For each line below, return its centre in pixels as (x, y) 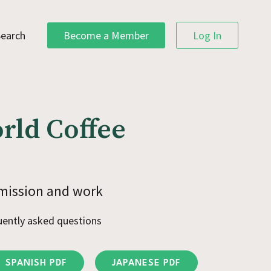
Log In (207, 35)
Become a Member (106, 35)
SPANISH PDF (36, 263)
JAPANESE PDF (146, 263)
